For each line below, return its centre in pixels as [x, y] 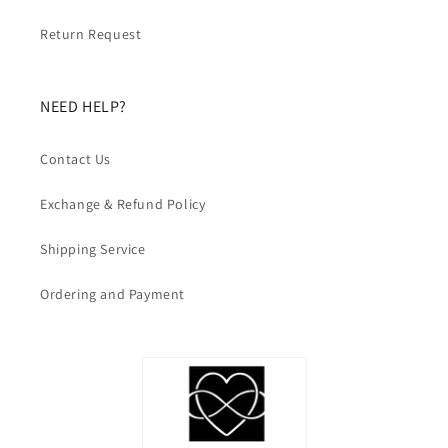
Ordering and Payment [112, 293]
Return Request [91, 33]
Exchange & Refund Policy [123, 203]
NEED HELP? [83, 106]
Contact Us [75, 158]
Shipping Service [93, 248]
